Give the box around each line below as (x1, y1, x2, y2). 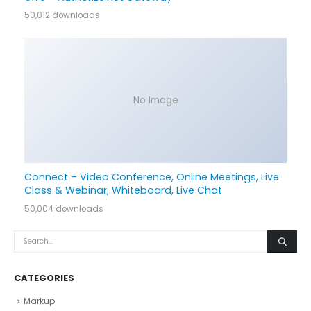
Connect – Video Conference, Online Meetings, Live (24, 170, 279, 185)
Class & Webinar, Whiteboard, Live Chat (24, 183, 222, 198)
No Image (133, 94, 178, 108)
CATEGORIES (14, 271, 74, 285)
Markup (24, 295, 55, 308)
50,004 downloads (24, 203, 103, 215)
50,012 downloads (24, 9, 100, 21)
